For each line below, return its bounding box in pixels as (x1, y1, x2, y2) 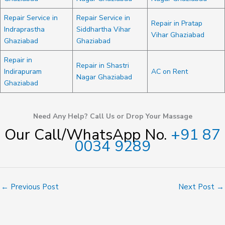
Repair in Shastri (76, 61, 129, 70)
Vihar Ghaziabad (151, 30, 204, 40)
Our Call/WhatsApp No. (5, 125, 171, 145)
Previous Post (9, 182, 59, 192)
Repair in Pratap (151, 19, 202, 28)
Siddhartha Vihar (76, 25, 131, 34)
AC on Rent (151, 67, 188, 76)
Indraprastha (4, 25, 45, 34)
